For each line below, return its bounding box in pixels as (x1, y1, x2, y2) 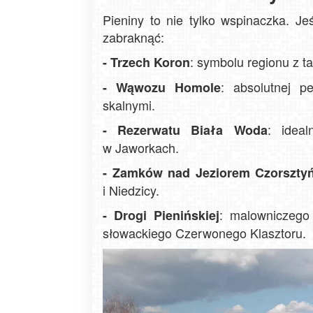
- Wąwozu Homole (103, 78, 221, 97)
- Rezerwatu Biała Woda (103, 121, 268, 140)
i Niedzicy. (103, 181, 159, 200)
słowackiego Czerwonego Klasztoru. (103, 224, 306, 242)
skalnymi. (103, 96, 155, 115)
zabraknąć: (103, 28, 164, 47)
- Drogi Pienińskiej (103, 206, 220, 225)
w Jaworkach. (103, 138, 179, 157)
